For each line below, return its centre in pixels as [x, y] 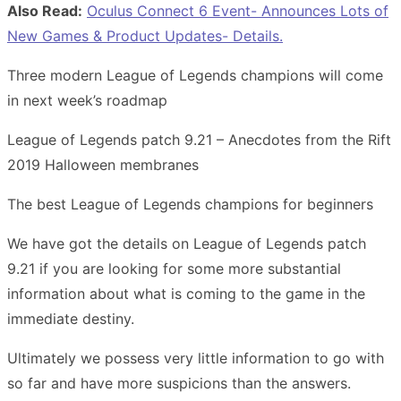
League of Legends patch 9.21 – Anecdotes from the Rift [199, 139]
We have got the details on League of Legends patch [187, 243]
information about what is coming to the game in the [186, 293]
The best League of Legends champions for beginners [190, 204]
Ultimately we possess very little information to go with [196, 358]
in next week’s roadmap [87, 100]
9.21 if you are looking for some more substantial [174, 268]
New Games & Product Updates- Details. [145, 35]
